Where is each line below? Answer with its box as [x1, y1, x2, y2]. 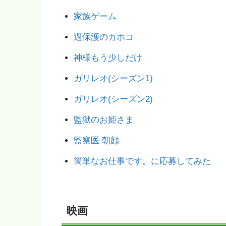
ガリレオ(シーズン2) [73, 94, 153, 104]
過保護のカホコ [73, 32, 134, 42]
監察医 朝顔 [73, 135, 119, 145]
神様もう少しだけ [73, 52, 142, 63]
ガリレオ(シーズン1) [73, 73, 153, 83]
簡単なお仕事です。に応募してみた [73, 156, 211, 166]
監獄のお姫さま [73, 115, 134, 125]
